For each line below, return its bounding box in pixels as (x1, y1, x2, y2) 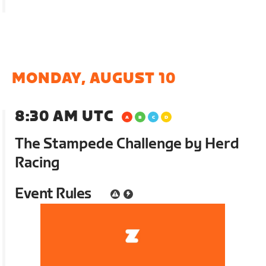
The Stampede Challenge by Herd (15, 135, 240, 153)
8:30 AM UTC (15, 107, 114, 125)
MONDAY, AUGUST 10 (12, 69, 176, 87)
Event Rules (15, 185, 91, 202)
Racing (15, 154, 60, 172)
